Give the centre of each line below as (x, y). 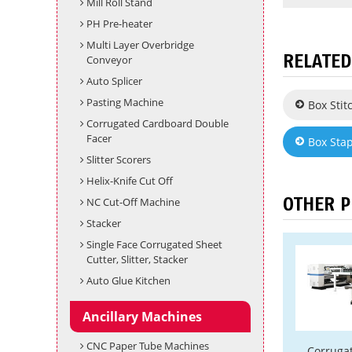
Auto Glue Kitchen (128, 280)
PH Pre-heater (119, 24)
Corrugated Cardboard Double (157, 123)
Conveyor (109, 60)
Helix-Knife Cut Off (129, 181)
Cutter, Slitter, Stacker (137, 259)
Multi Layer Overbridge (140, 45)
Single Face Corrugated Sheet (154, 244)
